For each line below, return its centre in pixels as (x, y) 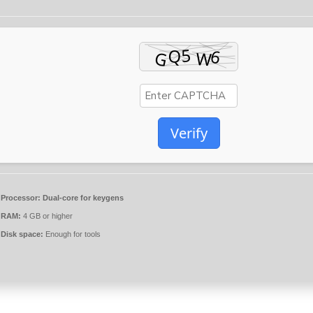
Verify (189, 133)
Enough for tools (72, 234)
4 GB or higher (47, 216)
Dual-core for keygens (82, 198)
